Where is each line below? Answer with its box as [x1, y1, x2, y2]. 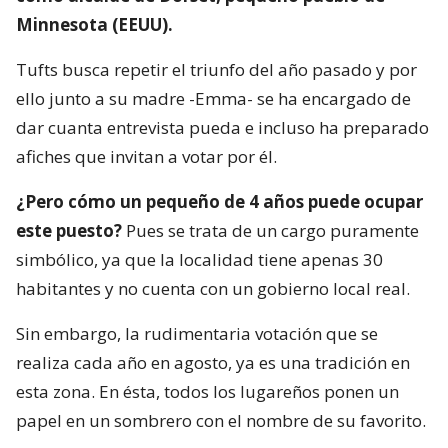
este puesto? [16, 218, 122, 242]
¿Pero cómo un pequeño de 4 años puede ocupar [16, 189, 423, 213]
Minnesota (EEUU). [16, 12, 173, 36]
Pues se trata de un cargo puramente [122, 218, 419, 242]
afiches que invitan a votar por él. [16, 144, 277, 168]
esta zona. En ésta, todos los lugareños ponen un [16, 379, 399, 403]
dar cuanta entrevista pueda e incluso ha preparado [16, 115, 429, 139]
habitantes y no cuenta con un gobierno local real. [16, 276, 410, 300]
